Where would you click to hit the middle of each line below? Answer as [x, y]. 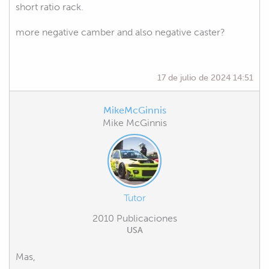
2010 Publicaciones [134, 218]
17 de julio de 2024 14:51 [205, 77]
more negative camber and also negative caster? [120, 32]
